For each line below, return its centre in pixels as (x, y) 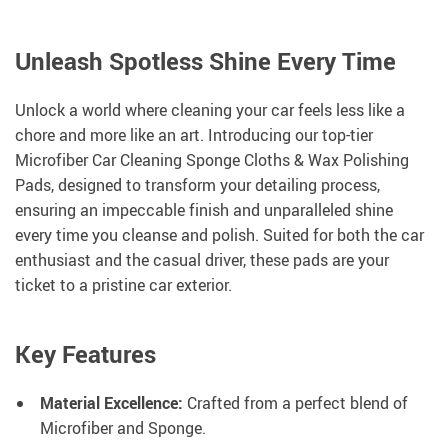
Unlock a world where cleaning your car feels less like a (210, 110)
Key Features (85, 354)
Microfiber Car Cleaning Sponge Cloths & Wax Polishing (212, 160)
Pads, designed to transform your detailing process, (197, 185)
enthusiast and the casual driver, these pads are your (202, 260)
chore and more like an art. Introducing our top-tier (194, 135)
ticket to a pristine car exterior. (123, 285)
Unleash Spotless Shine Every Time (205, 61)
